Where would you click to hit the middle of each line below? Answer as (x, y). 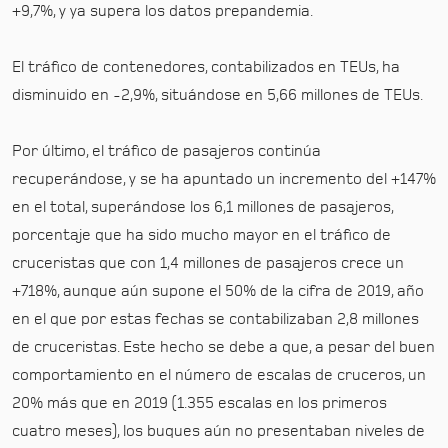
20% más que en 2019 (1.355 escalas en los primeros (199, 403)
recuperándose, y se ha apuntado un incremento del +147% (224, 179)
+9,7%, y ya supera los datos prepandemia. (162, 11)
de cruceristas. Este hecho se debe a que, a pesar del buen (223, 347)
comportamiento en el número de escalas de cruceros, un (219, 375)
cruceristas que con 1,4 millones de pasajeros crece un (208, 263)
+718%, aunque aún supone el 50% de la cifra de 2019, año (218, 291)
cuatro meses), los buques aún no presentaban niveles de (218, 431)
